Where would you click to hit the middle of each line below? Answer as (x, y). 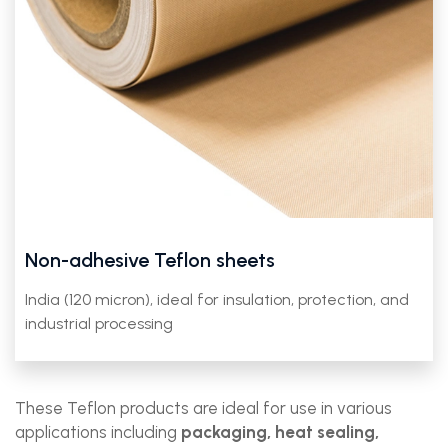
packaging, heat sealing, (280, 432)
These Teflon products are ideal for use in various (203, 408)
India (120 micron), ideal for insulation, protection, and (217, 299)
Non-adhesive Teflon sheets (150, 260)
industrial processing (99, 323)
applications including (98, 432)
